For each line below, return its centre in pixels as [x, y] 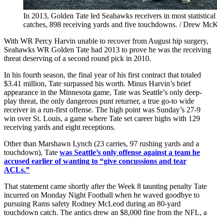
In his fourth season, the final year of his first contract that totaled [102, 75]
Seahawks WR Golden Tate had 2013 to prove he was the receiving [108, 49]
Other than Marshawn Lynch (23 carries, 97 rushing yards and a [101, 143]
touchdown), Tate [32, 152]
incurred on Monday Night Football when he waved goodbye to [102, 195]
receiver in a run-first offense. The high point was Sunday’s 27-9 [102, 109]
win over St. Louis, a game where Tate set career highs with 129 [102, 118]
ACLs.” [17, 170]
